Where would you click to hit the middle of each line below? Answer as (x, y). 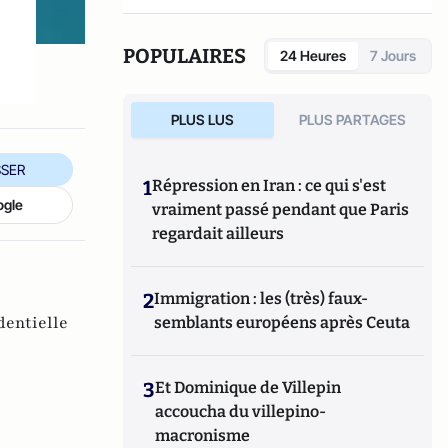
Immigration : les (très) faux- (261, 298)
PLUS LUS (202, 119)
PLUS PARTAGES (353, 119)
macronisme (203, 435)
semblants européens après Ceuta (282, 322)
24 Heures (313, 55)
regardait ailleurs (218, 233)
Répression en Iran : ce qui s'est (269, 185)
